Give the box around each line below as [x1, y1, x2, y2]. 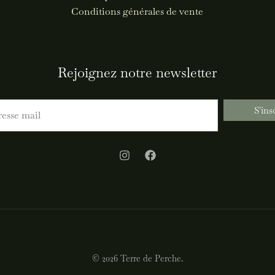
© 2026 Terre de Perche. [92, 252, 183, 264]
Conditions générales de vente [71, 5, 204, 18]
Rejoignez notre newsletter [58, 63, 217, 81]
